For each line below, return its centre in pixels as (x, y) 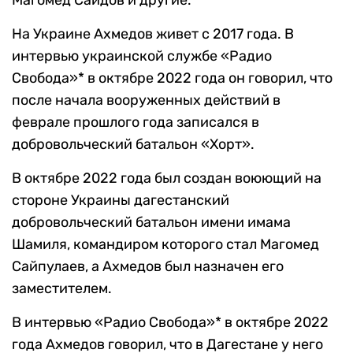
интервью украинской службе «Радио (142, 56)
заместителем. (62, 288)
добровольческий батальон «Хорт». (133, 144)
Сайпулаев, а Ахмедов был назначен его (148, 266)
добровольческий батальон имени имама (151, 222)
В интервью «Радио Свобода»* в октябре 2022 (170, 322)
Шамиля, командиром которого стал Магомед (165, 244)
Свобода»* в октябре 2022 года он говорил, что (172, 78)
